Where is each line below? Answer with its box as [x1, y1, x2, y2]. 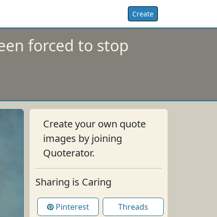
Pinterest [53, 201, 89, 212]
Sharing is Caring [35, 175, 111, 188]
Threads [118, 201, 148, 212]
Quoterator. [43, 146, 94, 159]
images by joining [43, 132, 122, 145]
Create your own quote [43, 117, 146, 130]
